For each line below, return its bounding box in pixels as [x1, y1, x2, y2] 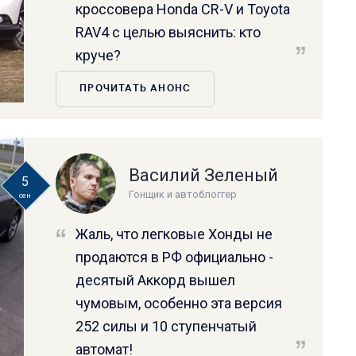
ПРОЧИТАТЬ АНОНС [79, 83, 192, 94]
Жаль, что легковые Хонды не [75, 225, 273, 242]
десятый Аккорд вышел [75, 271, 236, 288]
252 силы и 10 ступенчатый [75, 317, 257, 335]
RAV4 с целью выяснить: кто [75, 23, 261, 41]
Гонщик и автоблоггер [129, 188, 238, 200]
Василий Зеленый [129, 164, 279, 185]
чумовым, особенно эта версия [75, 294, 283, 311]
